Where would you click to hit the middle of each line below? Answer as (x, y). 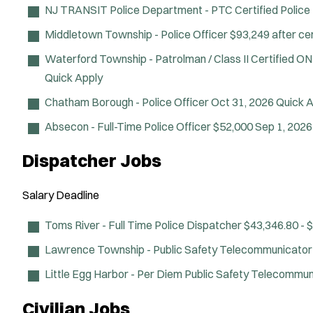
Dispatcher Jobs (92, 161)
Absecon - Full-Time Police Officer (128, 126)
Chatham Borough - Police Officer (127, 102)
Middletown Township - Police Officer (136, 34)
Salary (38, 195)
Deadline (78, 195)
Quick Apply (74, 77)
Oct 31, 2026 (243, 102)
